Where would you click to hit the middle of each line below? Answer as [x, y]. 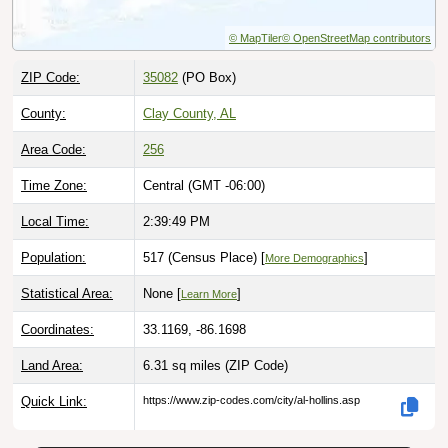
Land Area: [52, 366]
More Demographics [314, 258]
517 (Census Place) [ [204, 258]
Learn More [209, 294]
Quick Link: [54, 402]
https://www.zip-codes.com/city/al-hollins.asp [251, 400]
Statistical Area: [67, 294]
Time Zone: [54, 186]
